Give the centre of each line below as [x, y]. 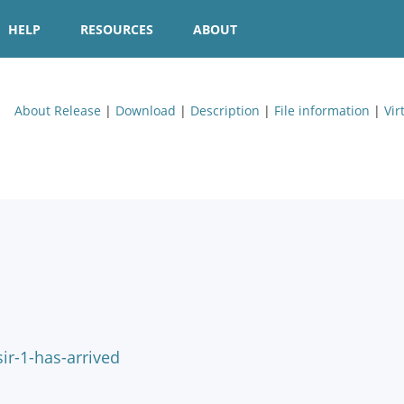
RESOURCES [117, 29]
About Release [58, 110]
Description [225, 110]
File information [322, 110]
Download [146, 110]
